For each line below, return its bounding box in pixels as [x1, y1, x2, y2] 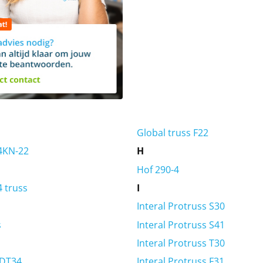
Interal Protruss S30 [136, 200, 225, 213]
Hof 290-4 [136, 163, 179, 176]
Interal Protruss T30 [136, 237, 225, 250]
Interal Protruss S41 [136, 218, 225, 231]
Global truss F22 [136, 126, 208, 139]
